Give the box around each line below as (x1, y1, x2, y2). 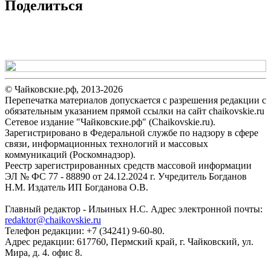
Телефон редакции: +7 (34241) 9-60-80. (5, 225, 165, 236)
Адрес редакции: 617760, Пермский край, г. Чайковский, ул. (5, 236, 253, 247)
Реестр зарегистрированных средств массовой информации (5, 160, 252, 171)
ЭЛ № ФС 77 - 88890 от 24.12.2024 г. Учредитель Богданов (5, 171, 247, 181)
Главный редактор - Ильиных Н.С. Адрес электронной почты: (5, 203, 263, 214)
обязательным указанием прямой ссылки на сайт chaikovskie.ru (5, 105, 264, 116)
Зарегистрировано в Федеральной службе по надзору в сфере (5, 127, 258, 138)
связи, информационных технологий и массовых (5, 138, 208, 149)
